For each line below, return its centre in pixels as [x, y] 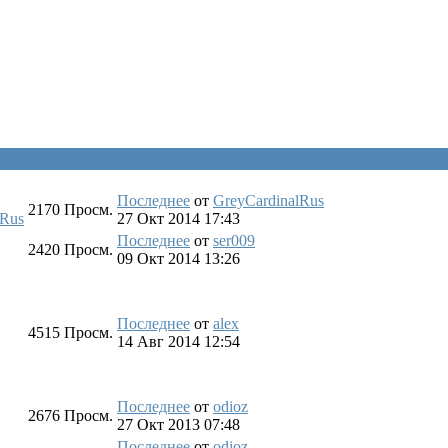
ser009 [234, 240]
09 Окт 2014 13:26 [178, 258]
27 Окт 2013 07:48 [178, 424]
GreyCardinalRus [268, 200]
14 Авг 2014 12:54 [178, 341]
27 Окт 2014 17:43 [178, 218]
